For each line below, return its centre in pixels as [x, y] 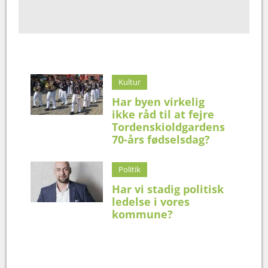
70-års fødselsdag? [161, 139]
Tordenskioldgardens [169, 127]
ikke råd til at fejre [163, 114]
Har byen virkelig [159, 101]
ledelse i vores [151, 201]
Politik [130, 169]
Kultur [130, 82]
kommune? [143, 214]
